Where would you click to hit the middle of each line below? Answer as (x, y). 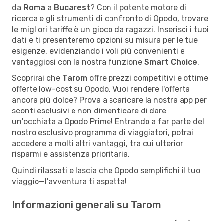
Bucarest (72, 7)
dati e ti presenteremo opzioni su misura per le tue (105, 40)
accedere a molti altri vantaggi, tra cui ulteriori (98, 143)
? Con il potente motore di (138, 7)
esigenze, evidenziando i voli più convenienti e (98, 51)
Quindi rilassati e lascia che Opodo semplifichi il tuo (106, 170)
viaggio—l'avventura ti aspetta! (69, 181)
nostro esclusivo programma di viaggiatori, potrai (103, 132)
